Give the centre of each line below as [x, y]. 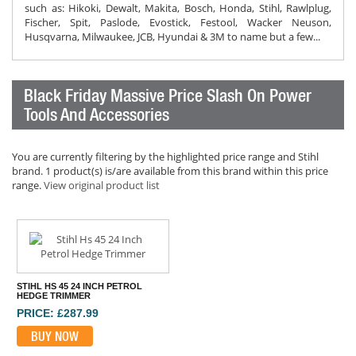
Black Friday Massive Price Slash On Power [168, 95]
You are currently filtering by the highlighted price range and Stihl [165, 157]
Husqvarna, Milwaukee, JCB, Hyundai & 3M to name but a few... [172, 37]
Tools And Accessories [97, 114]
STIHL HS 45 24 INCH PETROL [80, 286]
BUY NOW [55, 337]
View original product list [102, 185]
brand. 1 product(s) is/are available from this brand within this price [170, 171]
